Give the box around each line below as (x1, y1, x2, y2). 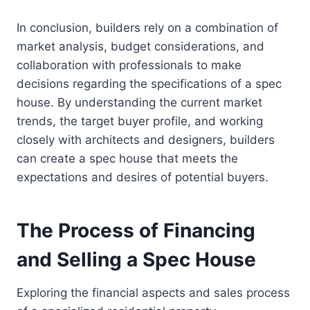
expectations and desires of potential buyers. (17, 170, 268, 185)
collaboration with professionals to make (17, 58, 241, 73)
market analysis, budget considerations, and (17, 39, 264, 54)
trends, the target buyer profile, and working (17, 114, 263, 129)
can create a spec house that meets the (17, 152, 238, 166)
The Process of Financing (17, 219, 255, 243)
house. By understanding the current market (17, 95, 262, 110)
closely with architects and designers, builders (17, 133, 275, 147)
